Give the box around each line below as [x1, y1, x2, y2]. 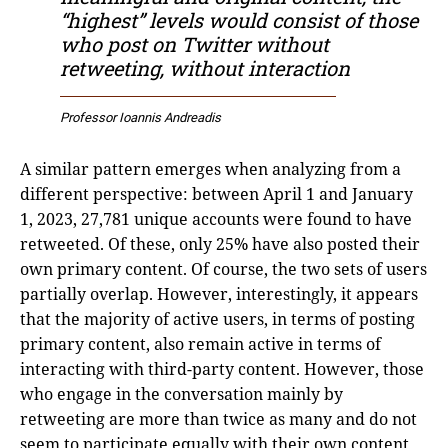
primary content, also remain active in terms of [20, 332, 381, 355]
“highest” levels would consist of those [60, 6, 418, 33]
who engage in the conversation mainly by [20, 382, 343, 405]
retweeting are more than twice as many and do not [20, 407, 417, 430]
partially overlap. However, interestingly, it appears [20, 282, 418, 305]
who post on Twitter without [60, 30, 329, 57]
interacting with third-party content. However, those [20, 357, 424, 380]
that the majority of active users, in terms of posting [20, 307, 415, 330]
